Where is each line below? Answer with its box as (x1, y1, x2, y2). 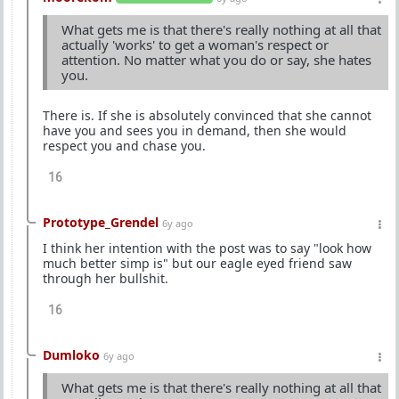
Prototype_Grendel (43, 214, 159, 232)
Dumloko (43, 346, 100, 364)
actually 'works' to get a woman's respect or (61, 36, 329, 54)
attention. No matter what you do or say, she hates (61, 51, 371, 69)
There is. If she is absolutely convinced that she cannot (43, 107, 371, 125)
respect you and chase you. (43, 137, 206, 155)
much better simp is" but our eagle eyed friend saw (43, 255, 352, 273)
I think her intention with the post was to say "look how (43, 240, 371, 257)
